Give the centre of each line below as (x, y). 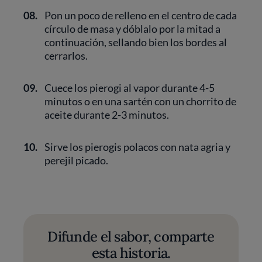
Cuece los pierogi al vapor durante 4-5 (130, 88)
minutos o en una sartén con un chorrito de (140, 101)
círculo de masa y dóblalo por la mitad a (132, 29)
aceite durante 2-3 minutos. (107, 115)
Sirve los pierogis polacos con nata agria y (137, 147)
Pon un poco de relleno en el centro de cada (141, 15)
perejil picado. (76, 160)
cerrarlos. (66, 56)
